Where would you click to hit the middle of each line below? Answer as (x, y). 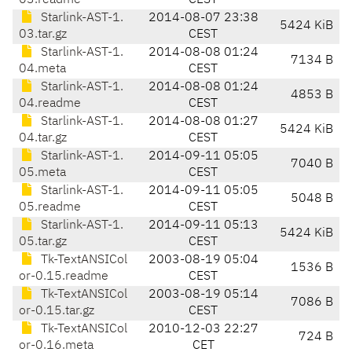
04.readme (50, 104)
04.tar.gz (43, 139)
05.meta (42, 173)
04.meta (42, 70)
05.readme (50, 208)
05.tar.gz (43, 242)
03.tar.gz (43, 35)
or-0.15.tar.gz (57, 312)
